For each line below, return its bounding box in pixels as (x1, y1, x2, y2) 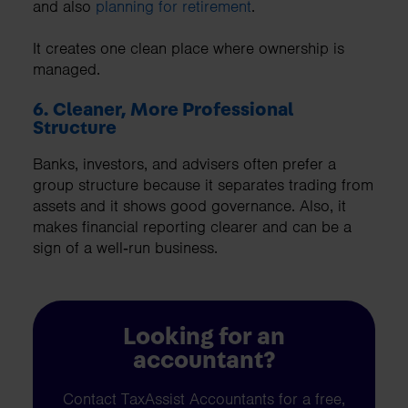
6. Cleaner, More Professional (33, 99, 293, 119)
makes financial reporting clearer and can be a (33, 216, 352, 237)
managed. (33, 58, 100, 79)
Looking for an (123, 323, 285, 349)
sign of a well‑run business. (33, 237, 218, 258)
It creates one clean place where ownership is (33, 37, 344, 58)
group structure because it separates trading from (33, 174, 373, 195)
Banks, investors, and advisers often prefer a (33, 153, 336, 174)
